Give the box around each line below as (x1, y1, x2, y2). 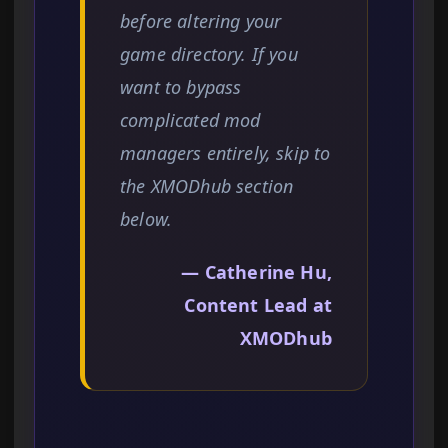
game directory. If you (120, 42, 298, 67)
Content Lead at (184, 293, 332, 318)
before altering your (120, 9, 282, 34)
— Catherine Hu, (181, 260, 332, 285)
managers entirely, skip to (120, 141, 331, 166)
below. (120, 207, 173, 232)
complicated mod (120, 108, 261, 133)
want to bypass (120, 75, 242, 100)
